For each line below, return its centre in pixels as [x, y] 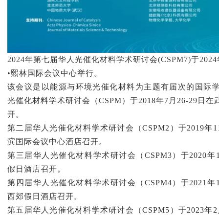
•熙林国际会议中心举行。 [55, 73]
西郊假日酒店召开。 [45, 197]
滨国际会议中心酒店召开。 [57, 142]
